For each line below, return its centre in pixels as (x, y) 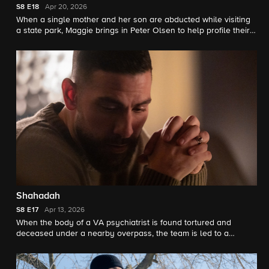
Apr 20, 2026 (66, 7)
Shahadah (38, 197)
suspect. (32, 41)
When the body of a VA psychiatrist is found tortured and (124, 223)
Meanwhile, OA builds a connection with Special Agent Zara (129, 255)
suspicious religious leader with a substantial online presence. (134, 245)
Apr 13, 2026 (65, 210)
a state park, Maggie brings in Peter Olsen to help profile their (133, 30)
